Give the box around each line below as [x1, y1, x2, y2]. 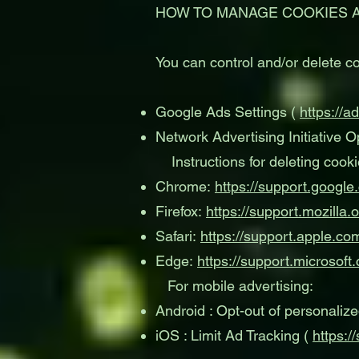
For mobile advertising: [155, 277, 313, 294]
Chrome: [155, 178, 215, 195]
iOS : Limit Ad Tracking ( [155, 327, 313, 344]
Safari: [155, 228, 200, 244]
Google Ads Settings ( [155, 103, 300, 120]
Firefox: [155, 203, 206, 220]
